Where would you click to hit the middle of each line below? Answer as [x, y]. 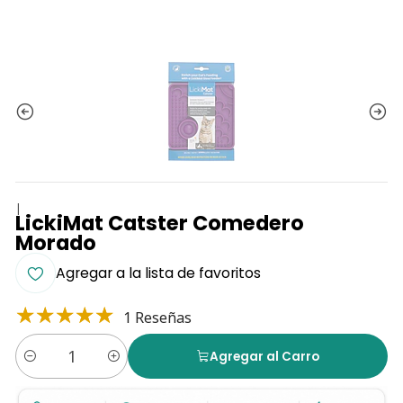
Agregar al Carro [265, 356]
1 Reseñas [157, 318]
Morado [55, 243]
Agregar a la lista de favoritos [158, 273]
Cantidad [40, 366]
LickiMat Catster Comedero [159, 224]
